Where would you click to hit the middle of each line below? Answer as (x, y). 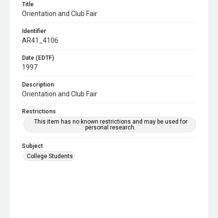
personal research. (110, 127)
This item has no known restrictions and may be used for (110, 122)
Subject (32, 146)
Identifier (34, 31)
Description (38, 85)
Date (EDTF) (38, 58)
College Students (50, 156)
